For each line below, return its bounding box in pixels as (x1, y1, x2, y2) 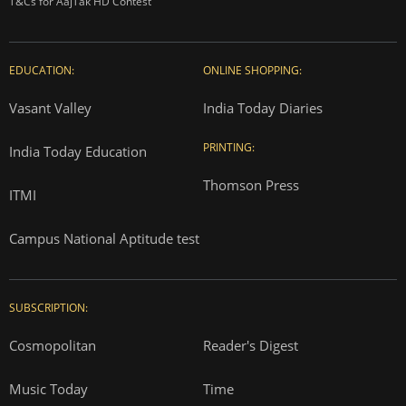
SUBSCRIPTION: (9, 300, 88, 315)
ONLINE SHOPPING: (203, 63, 302, 78)
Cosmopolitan (9, 336, 96, 354)
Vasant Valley (9, 99, 92, 117)
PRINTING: (203, 140, 255, 155)
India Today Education (9, 142, 147, 160)
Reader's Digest (203, 336, 298, 354)
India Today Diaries (203, 99, 323, 117)
